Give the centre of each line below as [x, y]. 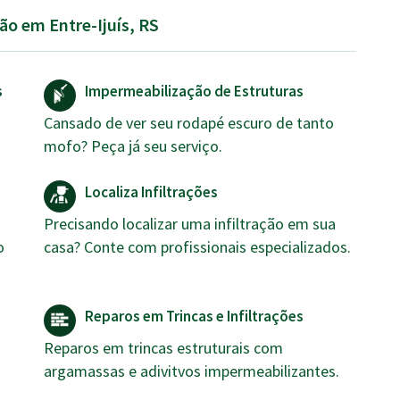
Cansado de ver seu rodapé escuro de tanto [189, 123]
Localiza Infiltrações [151, 192]
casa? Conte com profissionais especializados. [197, 247]
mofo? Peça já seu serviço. [133, 146]
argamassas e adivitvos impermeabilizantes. [192, 371]
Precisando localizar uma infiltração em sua [190, 224]
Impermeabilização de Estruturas [194, 91]
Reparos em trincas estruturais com [163, 348]
